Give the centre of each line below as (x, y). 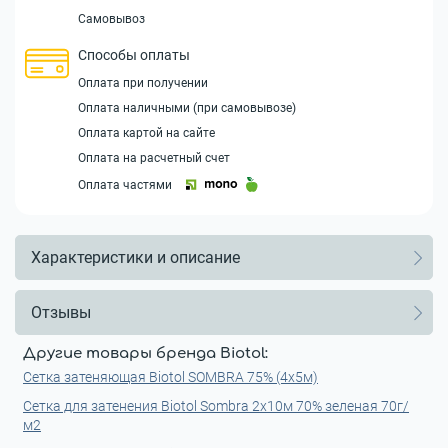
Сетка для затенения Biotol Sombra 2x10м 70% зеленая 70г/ (216, 406)
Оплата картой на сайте (146, 133)
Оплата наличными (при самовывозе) (187, 108)
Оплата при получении (143, 83)
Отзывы (61, 312)
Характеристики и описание (135, 257)
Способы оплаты (134, 55)
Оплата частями (125, 184)
